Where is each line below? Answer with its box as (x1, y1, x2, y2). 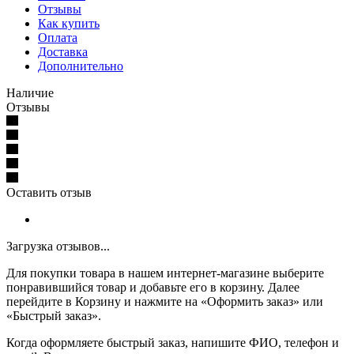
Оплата (38, 30, 77, 44)
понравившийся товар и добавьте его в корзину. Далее (6, 280, 299, 294)
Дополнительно (38, 58, 123, 73)
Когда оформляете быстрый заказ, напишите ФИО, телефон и (6, 335, 339, 349)
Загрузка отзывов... (6, 239, 110, 253)
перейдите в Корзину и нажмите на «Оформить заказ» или (6, 294, 323, 308)
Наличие (6, 85, 54, 100)
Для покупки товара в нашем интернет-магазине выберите (6, 265, 324, 280)
